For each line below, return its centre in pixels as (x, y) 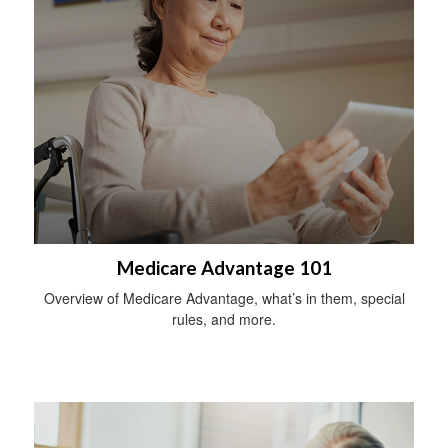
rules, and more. (224, 319)
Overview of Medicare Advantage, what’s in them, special (224, 298)
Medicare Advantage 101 (224, 268)
